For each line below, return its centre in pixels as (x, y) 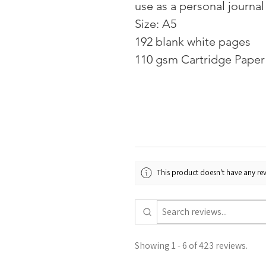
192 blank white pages (193, 42)
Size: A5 (156, 24)
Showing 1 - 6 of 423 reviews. (191, 246)
